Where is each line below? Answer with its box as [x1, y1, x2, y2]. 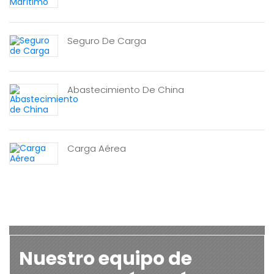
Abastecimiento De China [67, 83, 184, 96]
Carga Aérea [67, 142, 126, 155]
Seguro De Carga [67, 34, 146, 47]
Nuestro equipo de [19, 246, 192, 272]
